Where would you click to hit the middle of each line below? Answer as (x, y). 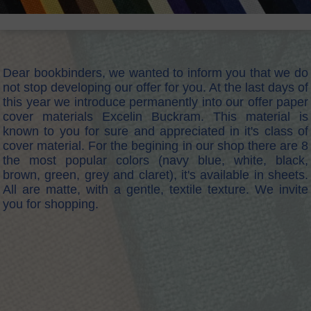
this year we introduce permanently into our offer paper (155, 102)
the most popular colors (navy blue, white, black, (155, 160)
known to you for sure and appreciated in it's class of (155, 131)
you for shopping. (51, 204)
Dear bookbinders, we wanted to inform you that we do (155, 73)
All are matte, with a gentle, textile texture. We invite (155, 190)
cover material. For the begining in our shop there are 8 (155, 146)
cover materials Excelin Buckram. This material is (155, 117)
